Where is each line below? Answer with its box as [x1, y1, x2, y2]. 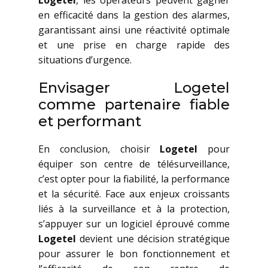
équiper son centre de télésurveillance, [38, 157, 230, 170]
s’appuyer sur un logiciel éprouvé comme [38, 217, 230, 230]
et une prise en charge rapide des [38, 38, 230, 51]
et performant [38, 112, 141, 130]
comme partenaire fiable [38, 96, 230, 113]
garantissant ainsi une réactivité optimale [38, 23, 230, 36]
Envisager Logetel [38, 79, 230, 96]
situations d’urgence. [38, 53, 132, 66]
